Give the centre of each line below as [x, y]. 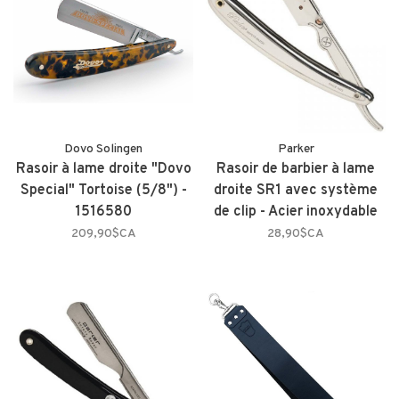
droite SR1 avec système [296, 191]
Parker [296, 150]
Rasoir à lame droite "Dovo [103, 170]
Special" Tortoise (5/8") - [103, 191]
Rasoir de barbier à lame [296, 170]
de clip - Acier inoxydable [296, 212]
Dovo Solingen [103, 150]
